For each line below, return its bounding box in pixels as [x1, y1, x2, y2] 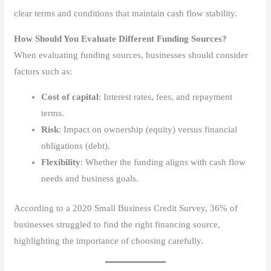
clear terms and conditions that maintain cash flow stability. [14, 8, 238, 18]
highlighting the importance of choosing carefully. [14, 236, 204, 246]
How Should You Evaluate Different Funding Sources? [14, 33, 227, 44]
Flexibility [41, 157, 81, 167]
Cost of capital [41, 91, 99, 102]
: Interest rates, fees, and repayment [99, 91, 233, 102]
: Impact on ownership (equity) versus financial [59, 124, 238, 134]
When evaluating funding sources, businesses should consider [14, 50, 249, 60]
